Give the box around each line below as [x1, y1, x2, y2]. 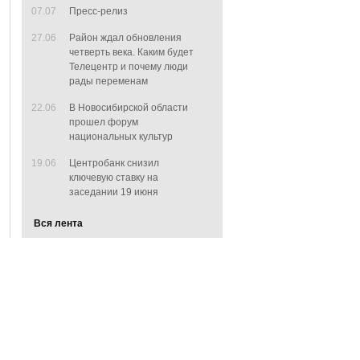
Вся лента [34, 218, 83, 229]
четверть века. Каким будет [69, 47, 194, 58]
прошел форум [69, 117, 138, 128]
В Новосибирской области [69, 102, 188, 113]
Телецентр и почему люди [69, 61, 188, 72]
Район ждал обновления [69, 32, 182, 43]
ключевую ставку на [69, 172, 158, 183]
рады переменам [69, 76, 148, 87]
